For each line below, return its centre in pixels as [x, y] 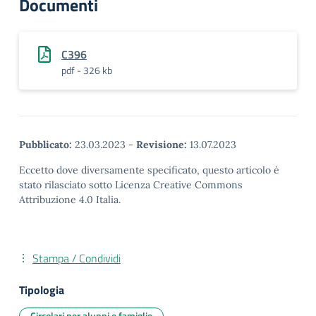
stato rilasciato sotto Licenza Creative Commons [131, 185]
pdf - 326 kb [87, 70]
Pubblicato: [45, 145]
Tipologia [42, 290]
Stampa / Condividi [77, 258]
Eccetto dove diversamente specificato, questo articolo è [149, 170]
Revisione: [162, 145]
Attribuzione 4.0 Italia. [70, 200]
